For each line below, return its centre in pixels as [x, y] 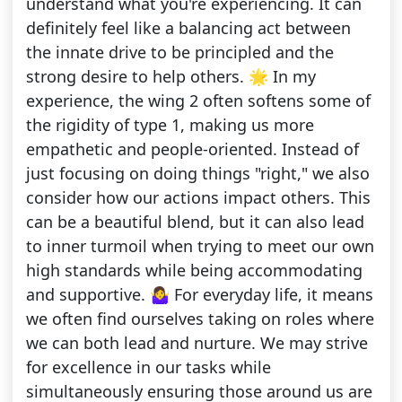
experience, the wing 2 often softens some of [198, 101]
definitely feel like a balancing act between [188, 28]
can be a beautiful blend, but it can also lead [195, 222]
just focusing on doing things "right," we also [197, 174]
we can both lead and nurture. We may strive [197, 343]
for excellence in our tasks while [148, 367]
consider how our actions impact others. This [198, 198]
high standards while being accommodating [194, 271]
